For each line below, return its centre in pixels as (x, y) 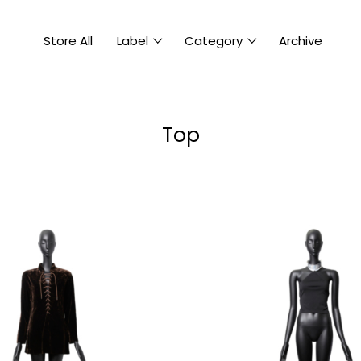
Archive (301, 40)
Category (214, 40)
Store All (68, 40)
